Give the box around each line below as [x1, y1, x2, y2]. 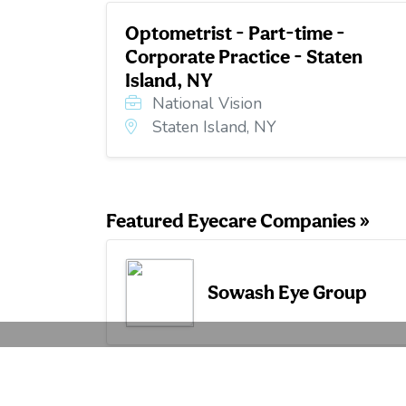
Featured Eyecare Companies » [106, 208, 370, 232]
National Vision [148, 92, 262, 114]
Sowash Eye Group [208, 280, 367, 304]
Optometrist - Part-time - [125, 20, 345, 44]
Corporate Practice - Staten [125, 43, 362, 68]
